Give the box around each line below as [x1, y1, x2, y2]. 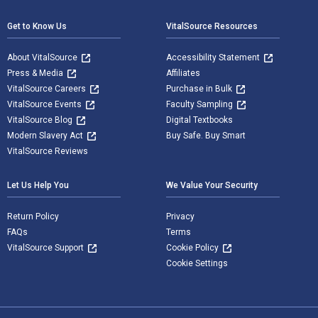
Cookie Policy [166, 242, 221, 253]
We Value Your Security [166, 180, 258, 190]
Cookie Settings [166, 258, 228, 268]
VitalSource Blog [7, 114, 75, 125]
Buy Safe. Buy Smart [166, 130, 246, 141]
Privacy [166, 211, 194, 221]
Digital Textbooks [166, 114, 233, 125]
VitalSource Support [7, 242, 86, 253]
